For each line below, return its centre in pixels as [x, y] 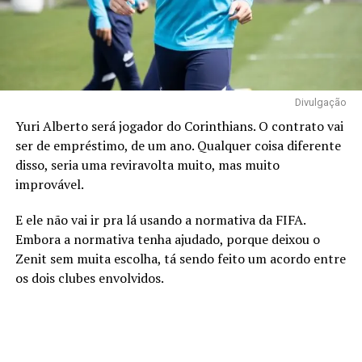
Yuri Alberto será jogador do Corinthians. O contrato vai [179, 126]
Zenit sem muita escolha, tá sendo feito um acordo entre [180, 258]
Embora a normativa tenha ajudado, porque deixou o [167, 239]
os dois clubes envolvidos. [89, 278]
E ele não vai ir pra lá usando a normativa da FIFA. [160, 219]
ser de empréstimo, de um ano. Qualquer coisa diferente [178, 145]
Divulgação [321, 102]
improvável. [49, 184]
